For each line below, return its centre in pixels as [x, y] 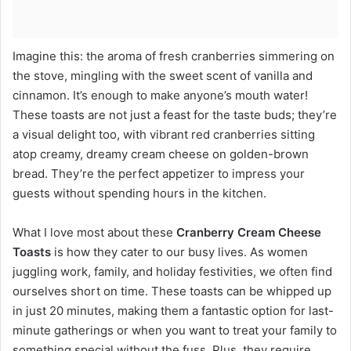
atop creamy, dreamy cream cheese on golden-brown [161, 154]
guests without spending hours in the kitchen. [139, 194]
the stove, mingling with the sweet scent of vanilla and [163, 76]
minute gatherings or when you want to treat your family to [175, 331]
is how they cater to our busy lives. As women [179, 252]
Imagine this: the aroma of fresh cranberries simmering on [174, 56]
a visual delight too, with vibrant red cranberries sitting [164, 135]
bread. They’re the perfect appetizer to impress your [159, 174]
